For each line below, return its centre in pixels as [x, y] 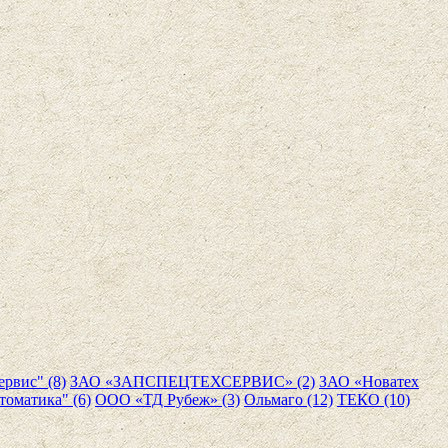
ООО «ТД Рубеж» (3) [167, 399]
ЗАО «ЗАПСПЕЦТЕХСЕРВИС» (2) [192, 381]
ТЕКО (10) [373, 399]
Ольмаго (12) [288, 399]
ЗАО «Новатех [369, 381]
